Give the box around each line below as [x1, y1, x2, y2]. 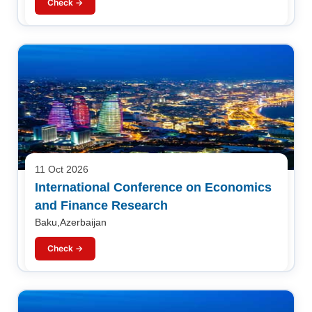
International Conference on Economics [34, 180, 272, 194]
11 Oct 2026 [34, 164, 88, 175]
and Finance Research [34, 198, 168, 212]
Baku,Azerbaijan [34, 217, 107, 228]
